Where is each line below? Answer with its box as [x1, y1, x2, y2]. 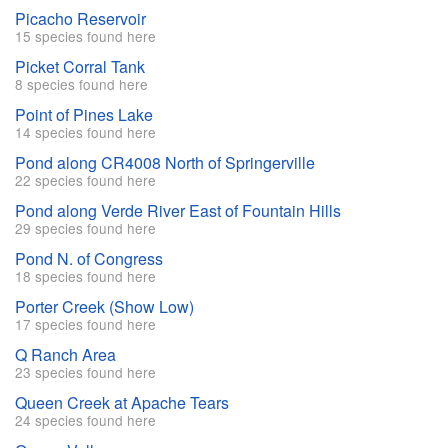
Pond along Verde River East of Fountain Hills [15, 199, 341, 223]
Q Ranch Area [15, 343, 116, 367]
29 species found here [15, 218, 156, 239]
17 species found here [15, 314, 156, 335]
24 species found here [15, 410, 156, 431]
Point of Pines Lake [15, 103, 153, 127]
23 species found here [15, 362, 156, 383]
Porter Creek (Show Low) [15, 295, 194, 319]
